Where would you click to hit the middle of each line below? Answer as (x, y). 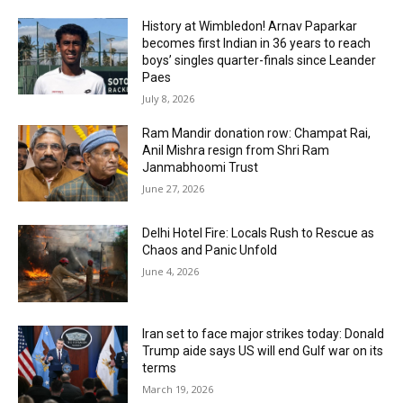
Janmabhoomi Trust (201, 167)
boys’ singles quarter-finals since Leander (260, 60)
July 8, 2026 (169, 98)
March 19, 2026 (178, 389)
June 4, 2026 (171, 272)
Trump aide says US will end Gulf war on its (263, 350)
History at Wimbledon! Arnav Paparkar (250, 26)
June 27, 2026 (174, 188)
